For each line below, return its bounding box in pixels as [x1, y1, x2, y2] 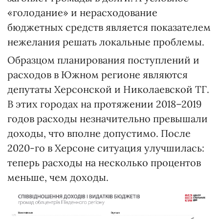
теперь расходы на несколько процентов [7, 156, 201, 169]
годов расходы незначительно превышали [7, 112, 208, 125]
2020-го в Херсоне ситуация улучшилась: [7, 142, 204, 154]
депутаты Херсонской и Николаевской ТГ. [7, 83, 209, 96]
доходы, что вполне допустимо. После [7, 127, 191, 140]
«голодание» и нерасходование [7, 6, 157, 19]
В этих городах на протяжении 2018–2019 [7, 98, 202, 110]
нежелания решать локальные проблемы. [7, 36, 204, 48]
